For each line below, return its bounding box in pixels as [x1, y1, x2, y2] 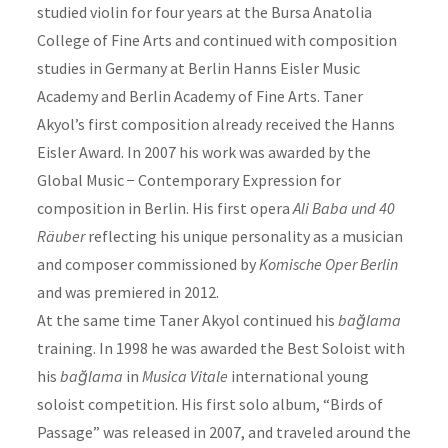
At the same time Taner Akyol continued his [36, 309, 338, 330]
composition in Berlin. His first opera [36, 197, 293, 218]
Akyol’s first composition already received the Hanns [36, 113, 395, 134]
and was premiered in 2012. [36, 281, 219, 302]
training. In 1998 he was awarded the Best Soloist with [36, 337, 405, 358]
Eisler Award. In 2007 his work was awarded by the [36, 141, 371, 162]
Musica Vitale [141, 365, 228, 386]
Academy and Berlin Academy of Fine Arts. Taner [36, 85, 363, 106]
